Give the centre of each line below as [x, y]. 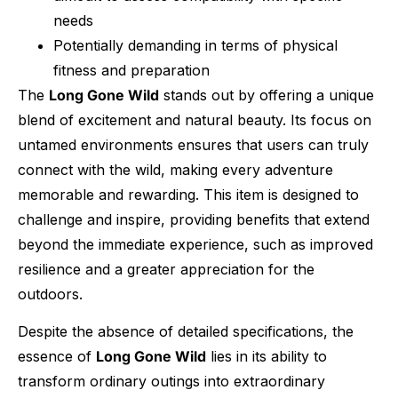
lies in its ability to [267, 357]
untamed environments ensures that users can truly [193, 144]
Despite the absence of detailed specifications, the [186, 332]
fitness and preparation [131, 70]
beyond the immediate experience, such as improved [195, 244]
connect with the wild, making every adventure [175, 169]
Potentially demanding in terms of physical [195, 45]
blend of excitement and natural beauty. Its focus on [195, 119]
